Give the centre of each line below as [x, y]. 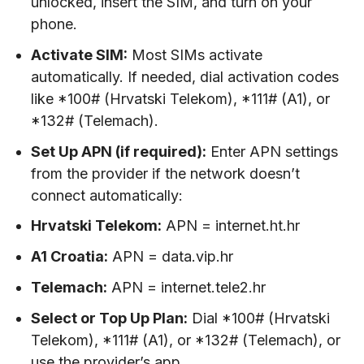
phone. [54, 24]
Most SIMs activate [195, 54]
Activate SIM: [80, 54]
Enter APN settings [273, 151]
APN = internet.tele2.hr [187, 287]
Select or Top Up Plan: [110, 318]
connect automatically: [107, 195]
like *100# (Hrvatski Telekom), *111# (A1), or [181, 98]
